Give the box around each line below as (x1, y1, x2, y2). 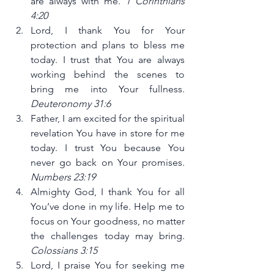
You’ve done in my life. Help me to (31, 201, 185, 212)
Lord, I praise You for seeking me (31, 259, 185, 271)
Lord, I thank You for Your (31, 24, 185, 36)
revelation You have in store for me (31, 127, 185, 139)
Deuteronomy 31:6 (31, 98, 111, 109)
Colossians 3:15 (31, 245, 97, 256)
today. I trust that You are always (31, 54, 185, 65)
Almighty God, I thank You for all (31, 186, 185, 198)
